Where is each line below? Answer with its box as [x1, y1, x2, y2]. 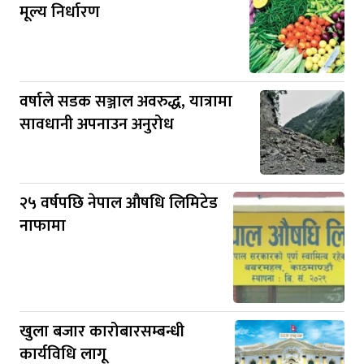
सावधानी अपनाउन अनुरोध [19, 110, 174, 139]
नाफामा [19, 212, 66, 240]
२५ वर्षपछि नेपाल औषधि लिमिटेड [19, 189, 218, 218]
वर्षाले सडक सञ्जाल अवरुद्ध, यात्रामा [19, 88, 232, 116]
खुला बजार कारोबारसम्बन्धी [19, 318, 184, 346]
